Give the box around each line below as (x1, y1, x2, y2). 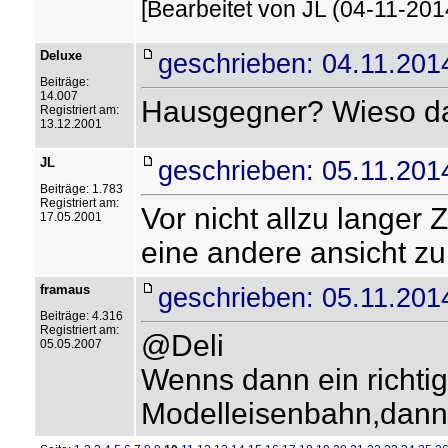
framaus (39, 282, 90, 297)
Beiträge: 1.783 (39, 182, 123, 196)
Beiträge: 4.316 (39, 309, 123, 323)
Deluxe (39, 48, 82, 63)
